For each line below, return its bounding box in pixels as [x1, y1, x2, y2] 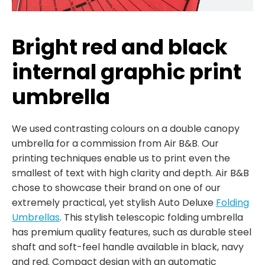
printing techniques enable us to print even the [12, 151, 230, 165]
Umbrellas [12, 211, 60, 224]
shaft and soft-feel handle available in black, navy [12, 240, 244, 254]
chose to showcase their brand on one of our [12, 181, 221, 195]
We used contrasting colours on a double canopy [12, 122, 240, 135]
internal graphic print [12, 57, 241, 86]
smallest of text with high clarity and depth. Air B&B [12, 166, 249, 180]
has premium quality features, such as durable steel [12, 225, 251, 239]
